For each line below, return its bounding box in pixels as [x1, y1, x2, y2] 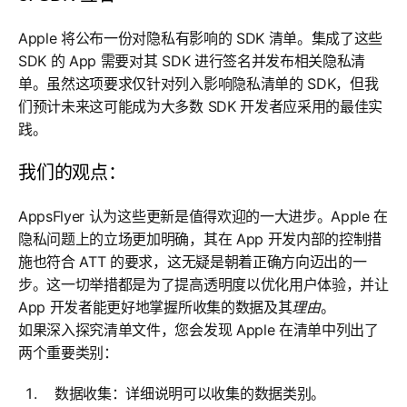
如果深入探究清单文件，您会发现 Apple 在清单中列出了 [18, 321, 379, 339]
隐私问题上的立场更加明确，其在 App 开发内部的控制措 [18, 230, 382, 248]
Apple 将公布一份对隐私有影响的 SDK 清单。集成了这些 [18, 29, 383, 47]
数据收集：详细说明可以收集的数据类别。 [55, 384, 325, 402]
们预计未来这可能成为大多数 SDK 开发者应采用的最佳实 [18, 97, 383, 115]
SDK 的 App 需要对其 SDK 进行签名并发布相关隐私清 [18, 52, 366, 70]
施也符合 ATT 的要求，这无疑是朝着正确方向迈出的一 [18, 253, 367, 271]
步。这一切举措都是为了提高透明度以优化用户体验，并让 [18, 275, 389, 293]
